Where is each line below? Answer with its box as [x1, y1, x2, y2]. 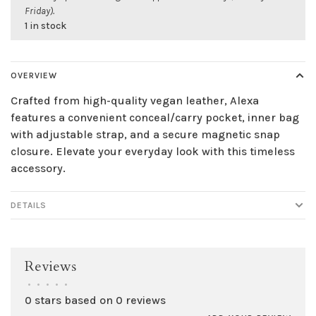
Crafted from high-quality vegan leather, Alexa [11, 94, 259, 108]
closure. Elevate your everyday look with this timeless [11, 145, 295, 159]
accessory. [11, 162, 66, 176]
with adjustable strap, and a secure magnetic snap [11, 128, 280, 142]
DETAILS [11, 200, 47, 211]
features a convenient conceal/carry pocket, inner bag [11, 111, 299, 125]
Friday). [25, 5, 54, 18]
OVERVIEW [11, 71, 57, 81]
